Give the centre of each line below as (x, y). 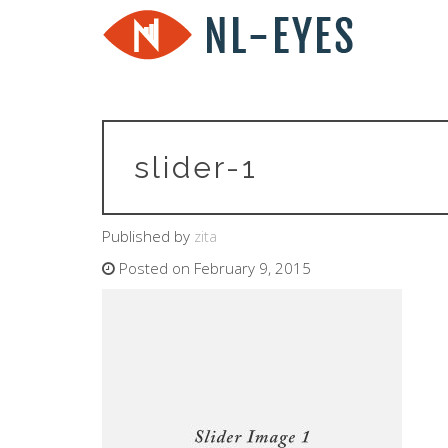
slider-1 (196, 167)
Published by (148, 236)
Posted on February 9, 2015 (213, 268)
